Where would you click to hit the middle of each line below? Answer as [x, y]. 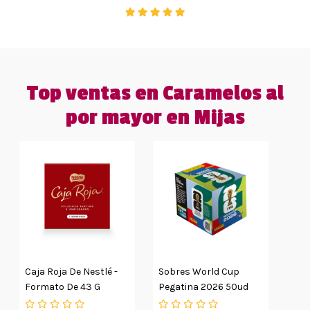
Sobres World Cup [199, 272]
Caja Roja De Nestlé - [71, 272]
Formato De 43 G [63, 287]
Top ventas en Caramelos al [155, 94]
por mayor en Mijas [155, 118]
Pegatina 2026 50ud [203, 287]
